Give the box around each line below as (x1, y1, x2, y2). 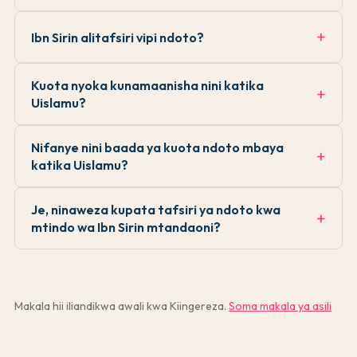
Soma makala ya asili (229, 299, 331, 314)
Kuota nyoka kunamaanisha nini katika (31, 77, 264, 94)
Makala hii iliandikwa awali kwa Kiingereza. (14, 299, 226, 314)
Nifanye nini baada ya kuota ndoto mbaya (31, 139, 284, 156)
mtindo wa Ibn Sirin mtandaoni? (31, 219, 221, 236)
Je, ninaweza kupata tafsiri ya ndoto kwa (31, 202, 280, 218)
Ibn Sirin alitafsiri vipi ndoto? (31, 29, 204, 45)
